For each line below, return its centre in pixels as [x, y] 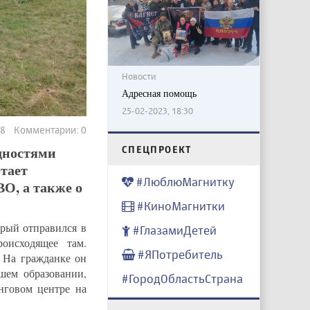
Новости [139, 76]
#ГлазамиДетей [173, 230]
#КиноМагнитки [179, 206]
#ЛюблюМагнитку [184, 182]
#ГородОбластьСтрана [182, 279]
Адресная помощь [159, 93]
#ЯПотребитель [179, 255]
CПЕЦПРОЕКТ [156, 149]
